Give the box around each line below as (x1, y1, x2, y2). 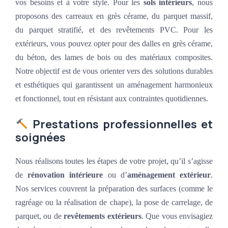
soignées (15, 129, 66, 146)
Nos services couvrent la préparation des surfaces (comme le (15, 184, 213, 193)
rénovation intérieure (27, 170, 103, 180)
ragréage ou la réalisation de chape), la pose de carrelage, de (15, 198, 213, 207)
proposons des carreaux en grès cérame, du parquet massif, (15, 12, 213, 21)
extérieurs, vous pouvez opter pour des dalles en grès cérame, (15, 39, 213, 48)
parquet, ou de (15, 212, 64, 221)
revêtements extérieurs (64, 212, 141, 221)
